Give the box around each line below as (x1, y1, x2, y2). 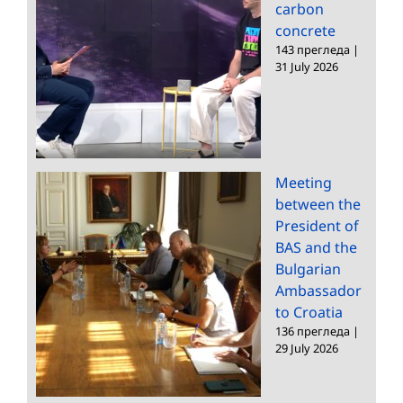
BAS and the (275, 237, 357, 257)
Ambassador (275, 280, 362, 300)
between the (275, 193, 361, 214)
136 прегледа (275, 322, 350, 339)
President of (275, 215, 359, 236)
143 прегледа (275, 40, 350, 58)
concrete (275, 20, 336, 40)
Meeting (275, 172, 332, 193)
